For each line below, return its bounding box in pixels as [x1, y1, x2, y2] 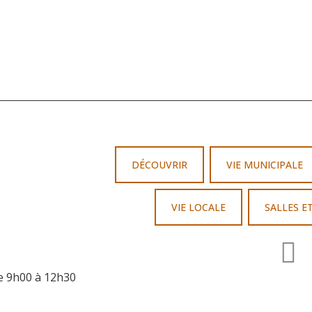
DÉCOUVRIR [131, 157, 187, 171]
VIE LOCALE [171, 200, 226, 214]
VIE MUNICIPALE [226, 157, 303, 171]
